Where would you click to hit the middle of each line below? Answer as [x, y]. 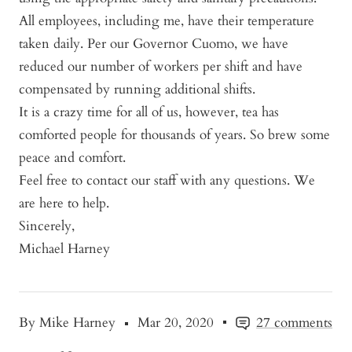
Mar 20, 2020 [176, 322]
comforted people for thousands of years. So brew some [174, 134]
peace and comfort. [72, 157]
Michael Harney [64, 248]
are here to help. [64, 203]
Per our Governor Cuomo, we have [188, 43]
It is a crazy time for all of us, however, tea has [149, 112]
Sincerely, [49, 225]
